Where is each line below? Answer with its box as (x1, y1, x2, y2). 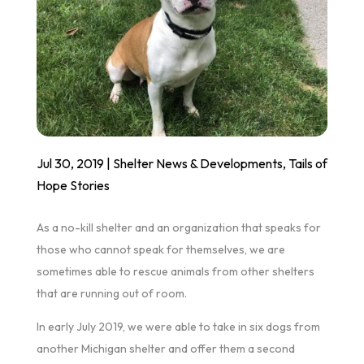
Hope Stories (36, 176, 110, 193)
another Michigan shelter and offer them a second (36, 340, 295, 356)
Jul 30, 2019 (36, 154, 104, 171)
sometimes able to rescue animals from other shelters (36, 263, 314, 279)
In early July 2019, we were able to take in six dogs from (36, 318, 320, 334)
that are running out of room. (36, 285, 187, 301)
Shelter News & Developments (112, 154, 283, 171)
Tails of (288, 154, 327, 171)
